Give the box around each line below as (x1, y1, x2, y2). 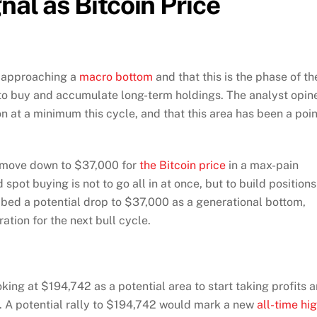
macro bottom (79, 69, 153, 83)
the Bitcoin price (139, 158, 226, 172)
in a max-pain (226, 158, 299, 172)
